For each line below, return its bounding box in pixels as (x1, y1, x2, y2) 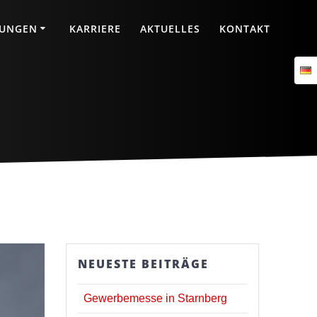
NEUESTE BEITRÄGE (78, 255, 209, 272)
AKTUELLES (140, 21, 201, 35)
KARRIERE (69, 21, 121, 35)
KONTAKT (219, 21, 271, 35)
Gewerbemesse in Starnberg (83, 292, 228, 304)
